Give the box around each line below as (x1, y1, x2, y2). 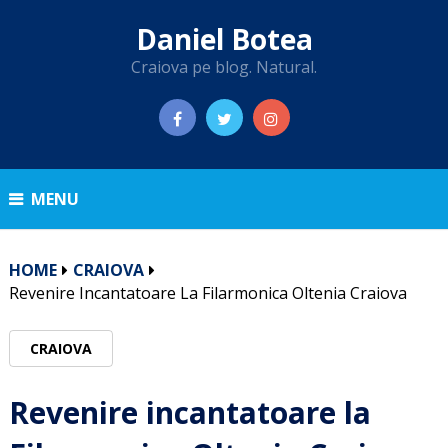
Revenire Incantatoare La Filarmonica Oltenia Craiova (8, 282, 407, 304)
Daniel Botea (135, 20, 313, 58)
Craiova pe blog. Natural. (131, 56, 317, 78)
